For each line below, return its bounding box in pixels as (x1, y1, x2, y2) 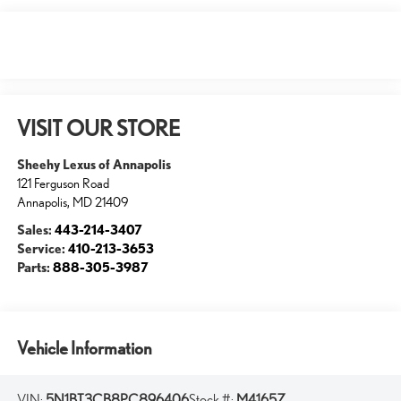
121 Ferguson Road (16, 175, 109, 191)
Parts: (16, 258, 53, 275)
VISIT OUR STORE (16, 115, 180, 141)
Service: (16, 239, 68, 256)
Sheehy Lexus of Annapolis (16, 155, 171, 172)
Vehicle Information (16, 337, 152, 360)
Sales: (16, 220, 55, 237)
